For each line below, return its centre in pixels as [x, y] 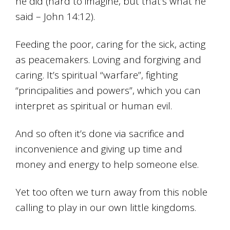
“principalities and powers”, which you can [108, 91]
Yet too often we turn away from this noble [112, 192]
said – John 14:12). [55, 17]
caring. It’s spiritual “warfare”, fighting [97, 75]
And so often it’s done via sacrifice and [100, 134]
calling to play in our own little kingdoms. [106, 208]
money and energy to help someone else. [107, 165]
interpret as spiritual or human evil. [94, 106]
